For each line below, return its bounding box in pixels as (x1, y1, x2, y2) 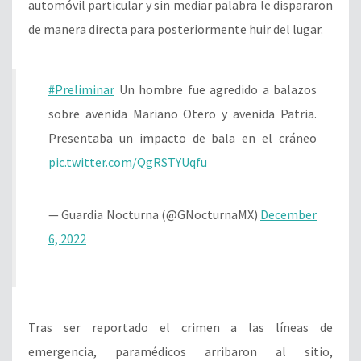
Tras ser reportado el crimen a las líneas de (28, 319, 333, 336)
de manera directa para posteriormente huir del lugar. (28, 21, 323, 38)
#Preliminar (48, 81, 114, 98)
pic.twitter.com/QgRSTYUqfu (48, 154, 207, 171)
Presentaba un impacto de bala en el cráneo (48, 130, 317, 147)
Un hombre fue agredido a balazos (114, 81, 317, 98)
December (260, 206, 317, 223)
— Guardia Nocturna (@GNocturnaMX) (48, 206, 260, 223)
